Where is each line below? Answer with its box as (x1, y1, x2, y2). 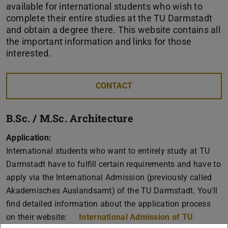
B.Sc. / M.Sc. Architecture (6, 111, 133, 125)
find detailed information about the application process (6, 198, 211, 209)
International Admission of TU (79, 212, 193, 222)
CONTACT (96, 80, 132, 91)
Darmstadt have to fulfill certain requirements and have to (6, 159, 221, 169)
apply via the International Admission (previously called (6, 172, 212, 182)
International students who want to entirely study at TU (6, 146, 210, 156)
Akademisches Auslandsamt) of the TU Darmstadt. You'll (6, 185, 218, 195)
